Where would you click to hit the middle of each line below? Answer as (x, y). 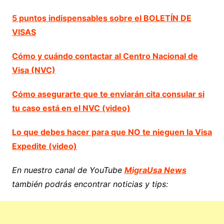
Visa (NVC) (33, 70)
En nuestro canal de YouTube (68, 170)
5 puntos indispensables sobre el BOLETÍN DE (101, 18)
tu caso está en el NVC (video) (71, 108)
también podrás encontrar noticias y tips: (90, 184)
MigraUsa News (155, 170)
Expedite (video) (44, 146)
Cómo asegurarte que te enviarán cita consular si (108, 94)
